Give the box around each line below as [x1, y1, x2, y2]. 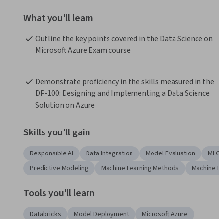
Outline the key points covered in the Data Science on [35, 33, 213, 44]
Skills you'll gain [23, 126, 90, 140]
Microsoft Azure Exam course [35, 45, 131, 56]
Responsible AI [30, 149, 73, 159]
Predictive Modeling [30, 163, 88, 174]
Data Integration [86, 149, 133, 159]
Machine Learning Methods [101, 163, 179, 174]
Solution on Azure [35, 100, 95, 111]
